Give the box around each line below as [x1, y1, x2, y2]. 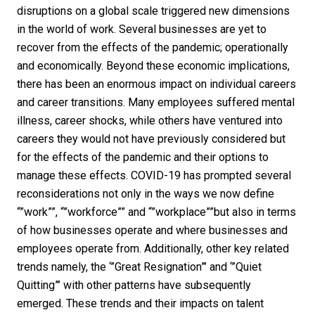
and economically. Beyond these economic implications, [17, 59, 290, 73]
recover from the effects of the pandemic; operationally [17, 41, 288, 55]
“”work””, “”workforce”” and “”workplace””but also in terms [17, 205, 296, 219]
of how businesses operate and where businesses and [17, 224, 288, 238]
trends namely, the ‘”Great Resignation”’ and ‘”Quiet [17, 260, 262, 274]
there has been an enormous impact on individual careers [17, 77, 296, 91]
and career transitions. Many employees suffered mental [17, 96, 295, 110]
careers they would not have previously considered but [17, 132, 285, 146]
